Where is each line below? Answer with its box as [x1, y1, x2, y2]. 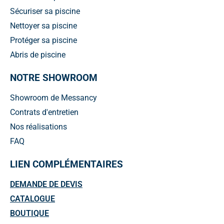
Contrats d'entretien [10, 107, 78, 117]
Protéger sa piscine [10, 35, 77, 45]
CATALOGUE [10, 194, 55, 204]
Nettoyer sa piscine [10, 20, 77, 30]
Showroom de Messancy [10, 93, 97, 103]
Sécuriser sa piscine [10, 6, 80, 16]
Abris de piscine [10, 49, 65, 59]
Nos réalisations [10, 122, 67, 132]
